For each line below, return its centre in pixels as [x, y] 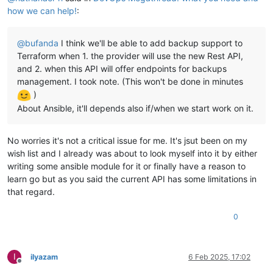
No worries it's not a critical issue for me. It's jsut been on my [127, 140]
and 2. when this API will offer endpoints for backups [122, 69]
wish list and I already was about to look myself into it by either [132, 153]
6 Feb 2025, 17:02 [219, 257]
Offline [30, 265]
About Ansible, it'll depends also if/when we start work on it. [135, 108]
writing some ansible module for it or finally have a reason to [126, 166]
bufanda [42, 43]
